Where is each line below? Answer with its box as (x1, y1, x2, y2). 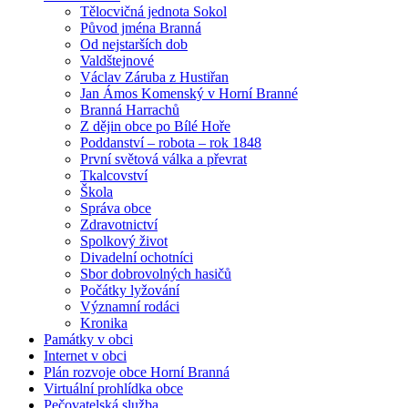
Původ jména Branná (80, 20, 201, 36)
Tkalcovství (80, 168, 148, 184)
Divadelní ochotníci (80, 250, 193, 266)
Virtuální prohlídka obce (44, 381, 183, 397)
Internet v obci (44, 348, 127, 364)
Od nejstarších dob (80, 36, 188, 53)
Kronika (80, 315, 127, 331)
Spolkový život (80, 233, 168, 250)
